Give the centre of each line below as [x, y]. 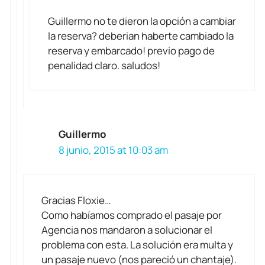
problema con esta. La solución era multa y [137, 244]
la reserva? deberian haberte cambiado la [141, 36]
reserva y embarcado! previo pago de [131, 51]
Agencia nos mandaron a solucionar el [127, 230]
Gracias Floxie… [76, 200]
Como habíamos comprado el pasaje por [132, 215]
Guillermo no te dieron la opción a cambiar [142, 21]
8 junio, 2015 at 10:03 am [113, 150]
